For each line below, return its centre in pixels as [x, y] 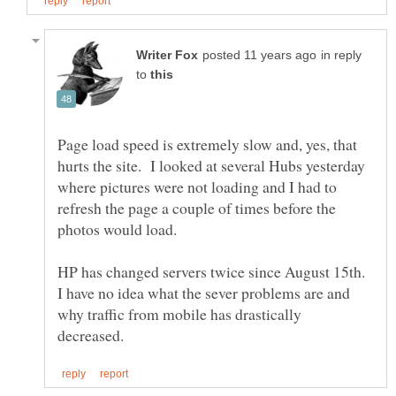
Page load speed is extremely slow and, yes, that [207, 144]
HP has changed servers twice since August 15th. [214, 271]
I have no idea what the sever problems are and [204, 292]
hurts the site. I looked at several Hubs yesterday [211, 165]
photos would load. [120, 228]
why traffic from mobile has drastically [179, 313]
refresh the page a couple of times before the [197, 207]
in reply [341, 55]
